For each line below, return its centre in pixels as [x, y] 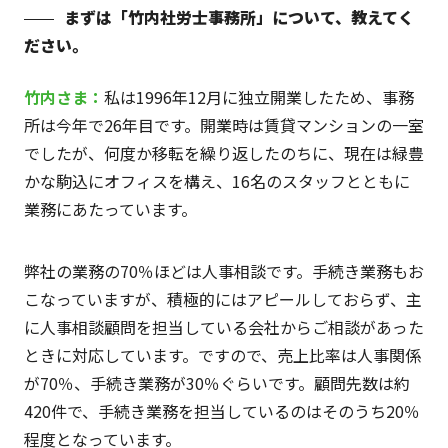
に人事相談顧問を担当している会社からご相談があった [223, 326]
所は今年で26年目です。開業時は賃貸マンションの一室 [223, 124]
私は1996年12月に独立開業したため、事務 [258, 96]
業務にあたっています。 [110, 208]
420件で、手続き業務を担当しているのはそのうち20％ [221, 410]
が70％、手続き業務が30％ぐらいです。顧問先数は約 [216, 382]
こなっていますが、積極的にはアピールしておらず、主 [222, 298]
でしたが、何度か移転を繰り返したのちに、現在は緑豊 [223, 152]
